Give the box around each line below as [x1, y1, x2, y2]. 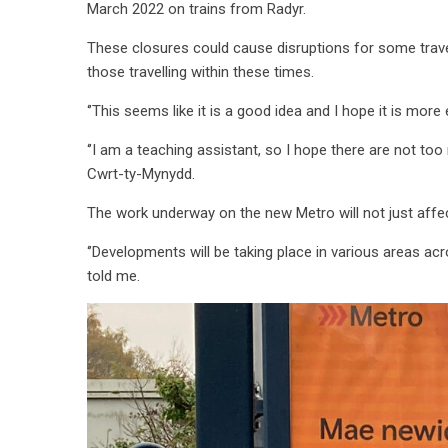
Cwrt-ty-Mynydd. [87, 165, 195, 183]
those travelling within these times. [87, 63, 314, 81]
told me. [87, 267, 140, 285]
